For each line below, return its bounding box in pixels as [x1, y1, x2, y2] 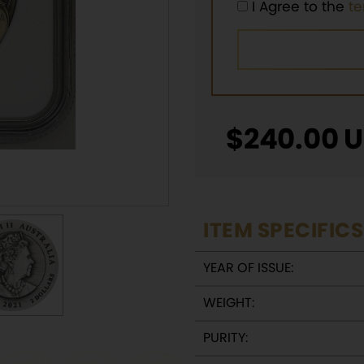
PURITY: [203, 328, 248, 347]
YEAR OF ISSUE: [203, 258, 293, 277]
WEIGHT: [203, 293, 254, 312]
